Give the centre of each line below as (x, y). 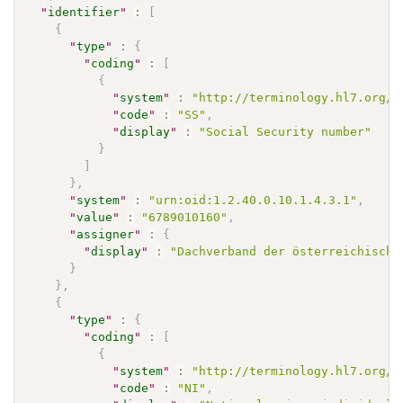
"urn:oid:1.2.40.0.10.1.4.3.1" (253, 200)
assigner (106, 234)
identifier (84, 12)
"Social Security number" (286, 131)
